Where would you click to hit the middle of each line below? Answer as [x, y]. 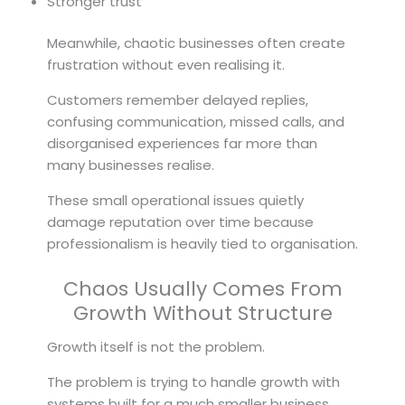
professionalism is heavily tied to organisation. [202, 244]
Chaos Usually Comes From [202, 289]
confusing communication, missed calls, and [196, 122]
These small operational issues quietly [175, 201]
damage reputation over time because [180, 222]
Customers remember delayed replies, [178, 100]
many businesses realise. [131, 165]
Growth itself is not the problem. [156, 347]
